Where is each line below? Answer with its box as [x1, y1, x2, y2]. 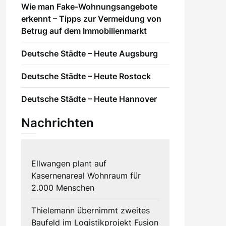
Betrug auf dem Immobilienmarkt [21, 25, 147, 36]
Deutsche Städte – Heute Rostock [21, 71, 151, 81]
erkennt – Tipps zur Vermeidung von [21, 13, 161, 24]
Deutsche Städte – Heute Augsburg [21, 48, 158, 59]
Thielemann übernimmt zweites [31, 205, 150, 215]
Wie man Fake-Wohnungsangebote [21, 1, 157, 12]
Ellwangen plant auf [31, 158, 106, 168]
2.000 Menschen [31, 182, 94, 193]
